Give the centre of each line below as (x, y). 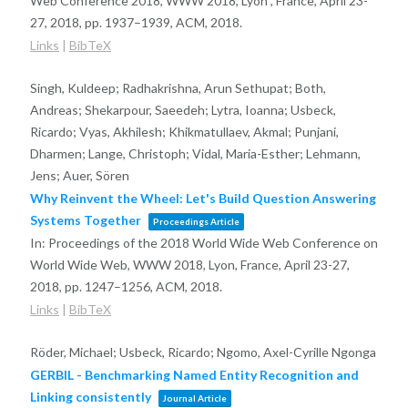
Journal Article (194, 398)
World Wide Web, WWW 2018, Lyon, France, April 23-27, (189, 264)
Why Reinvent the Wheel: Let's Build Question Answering (203, 198)
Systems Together (85, 219)
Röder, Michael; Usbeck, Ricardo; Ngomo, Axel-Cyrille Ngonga (203, 352)
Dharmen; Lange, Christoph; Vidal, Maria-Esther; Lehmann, (195, 153)
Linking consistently (90, 396)
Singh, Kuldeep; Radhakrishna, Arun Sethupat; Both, (178, 87)
